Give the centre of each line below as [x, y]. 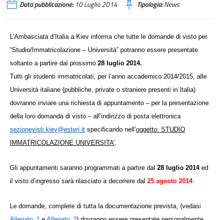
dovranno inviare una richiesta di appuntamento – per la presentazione [109, 103]
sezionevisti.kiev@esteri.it [47, 129]
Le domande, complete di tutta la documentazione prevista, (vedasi [105, 206]
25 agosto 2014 [170, 181]
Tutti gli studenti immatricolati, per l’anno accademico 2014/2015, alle [108, 76]
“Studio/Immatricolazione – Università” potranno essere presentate [104, 50]
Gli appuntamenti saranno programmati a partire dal [82, 168]
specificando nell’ [110, 129]
